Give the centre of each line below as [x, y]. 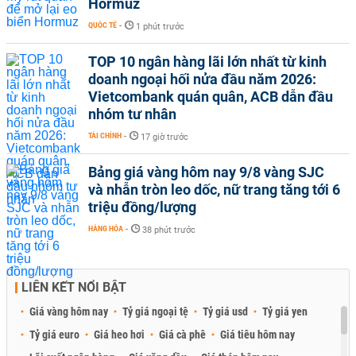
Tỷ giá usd [225, 311]
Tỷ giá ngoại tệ [155, 311]
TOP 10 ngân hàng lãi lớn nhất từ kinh [207, 61]
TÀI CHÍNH [105, 135]
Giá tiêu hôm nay [257, 334]
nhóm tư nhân [132, 114]
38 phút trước [169, 230]
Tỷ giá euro [54, 334]
